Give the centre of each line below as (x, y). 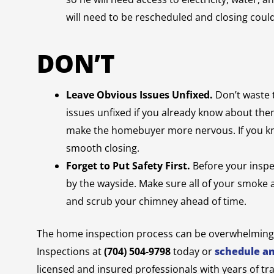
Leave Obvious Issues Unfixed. (139, 95)
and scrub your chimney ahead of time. (157, 201)
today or (194, 251)
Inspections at (70, 251)
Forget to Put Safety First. (128, 166)
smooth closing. (104, 148)
